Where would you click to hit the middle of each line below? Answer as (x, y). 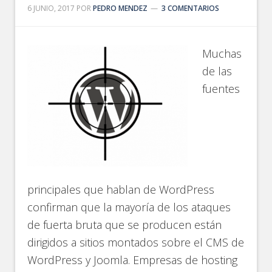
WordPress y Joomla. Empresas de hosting (133, 260)
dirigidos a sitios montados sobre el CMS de (136, 242)
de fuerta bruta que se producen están (125, 225)
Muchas (222, 53)
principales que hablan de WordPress (121, 189)
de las (217, 71)
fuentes (221, 89)
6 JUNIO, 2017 (51, 8)
